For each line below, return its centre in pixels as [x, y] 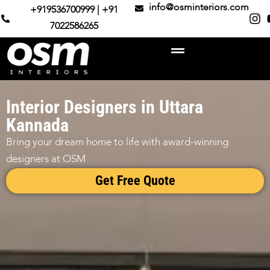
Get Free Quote [135, 181]
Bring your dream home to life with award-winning [117, 143]
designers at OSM [46, 160]
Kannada [37, 125]
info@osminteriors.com [199, 8]
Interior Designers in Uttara [105, 107]
